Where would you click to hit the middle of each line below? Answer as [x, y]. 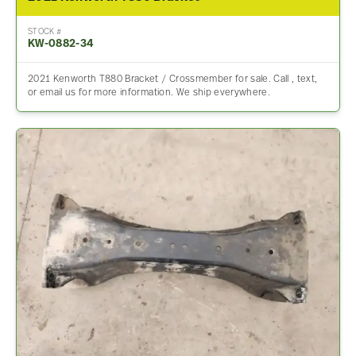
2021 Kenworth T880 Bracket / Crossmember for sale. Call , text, [172, 80]
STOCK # [44, 32]
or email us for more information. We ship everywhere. [149, 93]
